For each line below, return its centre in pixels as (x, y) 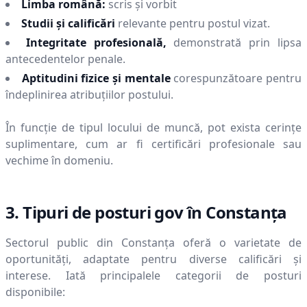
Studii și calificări (68, 23)
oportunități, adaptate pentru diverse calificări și (153, 259)
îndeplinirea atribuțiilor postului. (89, 95)
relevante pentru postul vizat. (194, 23)
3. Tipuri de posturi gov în (106, 212)
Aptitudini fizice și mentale (96, 78)
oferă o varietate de (238, 243)
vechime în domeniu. (59, 160)
